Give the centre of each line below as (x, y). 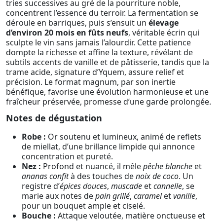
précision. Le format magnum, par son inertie (91, 82)
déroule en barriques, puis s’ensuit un (77, 22)
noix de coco (157, 176)
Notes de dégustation (54, 118)
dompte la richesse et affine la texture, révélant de (99, 52)
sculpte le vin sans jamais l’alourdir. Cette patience (98, 42)
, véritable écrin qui (164, 32)
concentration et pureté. (67, 157)
